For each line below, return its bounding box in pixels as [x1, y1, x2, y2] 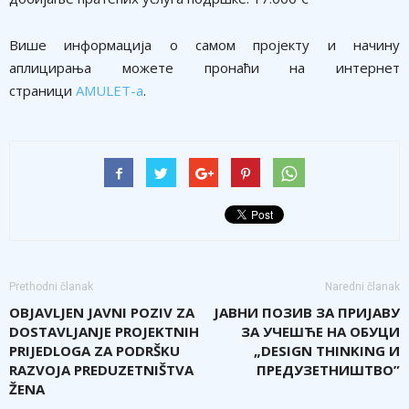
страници [9, 81, 76, 100]
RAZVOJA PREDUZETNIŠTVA [9, 361, 194, 380]
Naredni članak [325, 280, 400, 294]
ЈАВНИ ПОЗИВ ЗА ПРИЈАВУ [214, 303, 400, 322]
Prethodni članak [9, 280, 93, 294]
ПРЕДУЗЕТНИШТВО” [257, 361, 400, 380]
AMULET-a [76, 81, 143, 100]
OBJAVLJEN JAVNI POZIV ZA [9, 303, 194, 322]
